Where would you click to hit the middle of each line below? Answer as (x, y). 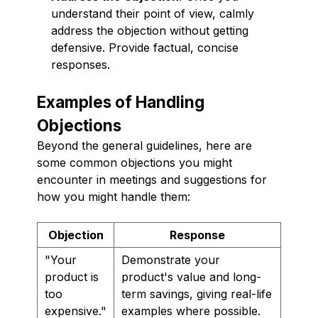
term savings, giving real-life (197, 294)
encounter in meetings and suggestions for (152, 179)
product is (72, 276)
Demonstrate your (171, 259)
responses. (81, 64)
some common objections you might (135, 162)
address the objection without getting (150, 30)
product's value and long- (191, 276)
